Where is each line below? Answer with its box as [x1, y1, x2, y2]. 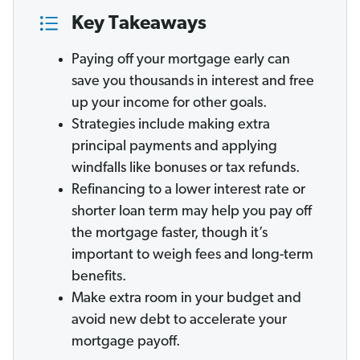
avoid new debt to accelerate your [72, 313, 287, 329]
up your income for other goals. [72, 96, 267, 112]
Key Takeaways [72, 14, 207, 35]
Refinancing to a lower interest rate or [72, 182, 305, 198]
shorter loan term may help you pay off [72, 204, 312, 220]
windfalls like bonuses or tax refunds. [72, 161, 300, 177]
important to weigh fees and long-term [72, 247, 313, 264]
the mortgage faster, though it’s [72, 226, 268, 242]
